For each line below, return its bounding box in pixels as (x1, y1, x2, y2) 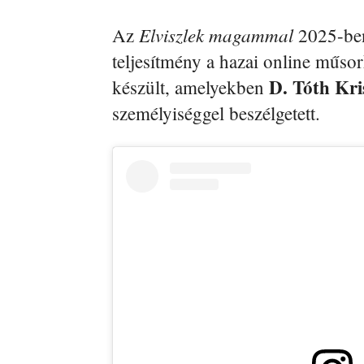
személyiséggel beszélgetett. (112, 101, 320, 126)
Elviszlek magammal (139, 22, 293, 48)
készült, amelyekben (112, 75, 269, 100)
